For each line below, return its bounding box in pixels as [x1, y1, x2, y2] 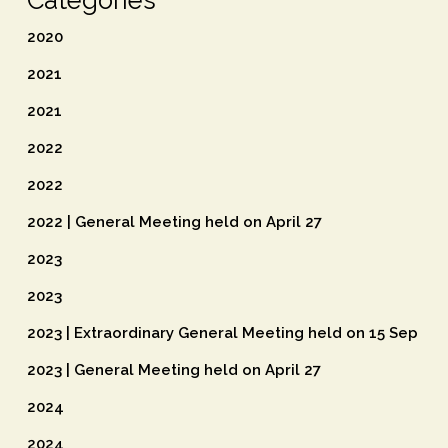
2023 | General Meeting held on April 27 [26, 361, 321, 379]
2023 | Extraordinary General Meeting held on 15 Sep [26, 324, 418, 342]
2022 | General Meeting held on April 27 [26, 213, 322, 231]
